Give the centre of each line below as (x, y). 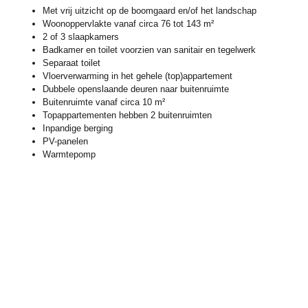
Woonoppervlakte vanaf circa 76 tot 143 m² (128, 23)
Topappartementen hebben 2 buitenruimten (127, 115)
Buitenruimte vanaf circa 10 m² (104, 102)
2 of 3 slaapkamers (81, 36)
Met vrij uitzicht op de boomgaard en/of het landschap (150, 10)
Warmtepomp (69, 154)
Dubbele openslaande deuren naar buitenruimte (136, 89)
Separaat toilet (71, 63)
